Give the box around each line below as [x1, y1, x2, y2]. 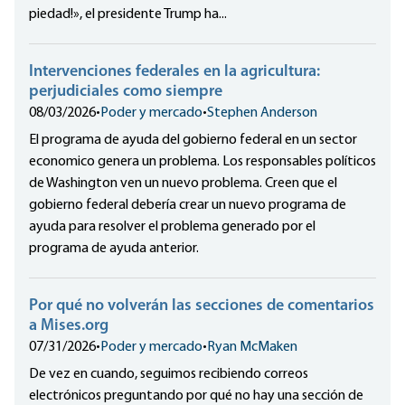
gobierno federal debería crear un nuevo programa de [29, 198, 346, 213]
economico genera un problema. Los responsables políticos [29, 155, 376, 170]
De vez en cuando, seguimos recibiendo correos [29, 367, 308, 382]
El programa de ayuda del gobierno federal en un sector [29, 133, 357, 148]
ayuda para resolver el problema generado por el [29, 220, 316, 235]
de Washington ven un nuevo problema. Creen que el [29, 176, 337, 192]
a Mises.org [29, 317, 108, 335]
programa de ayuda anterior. [29, 241, 199, 257]
